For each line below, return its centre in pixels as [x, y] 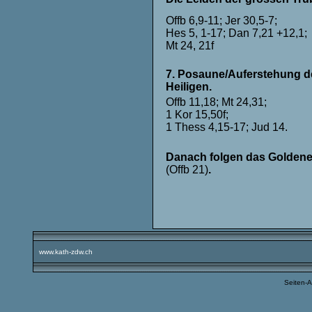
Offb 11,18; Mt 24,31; [216, 102]
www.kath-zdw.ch [66, 252]
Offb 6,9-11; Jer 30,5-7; [221, 21]
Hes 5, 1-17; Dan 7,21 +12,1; [236, 33]
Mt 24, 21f [190, 46]
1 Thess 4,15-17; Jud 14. [227, 127]
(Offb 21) [187, 170]
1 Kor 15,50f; [197, 115]
